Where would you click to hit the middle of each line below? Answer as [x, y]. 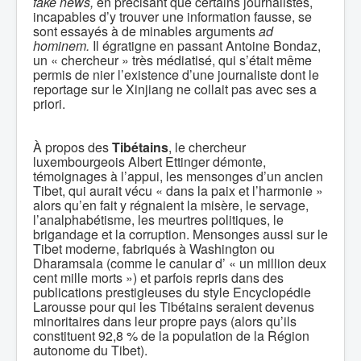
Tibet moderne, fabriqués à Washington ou [154, 249]
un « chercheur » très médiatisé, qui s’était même [172, 60]
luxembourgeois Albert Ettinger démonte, [149, 162]
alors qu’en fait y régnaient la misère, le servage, [171, 205]
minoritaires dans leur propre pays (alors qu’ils [165, 321]
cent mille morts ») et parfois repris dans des [158, 278]
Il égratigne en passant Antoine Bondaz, [205, 46]
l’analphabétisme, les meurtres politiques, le [158, 220]
